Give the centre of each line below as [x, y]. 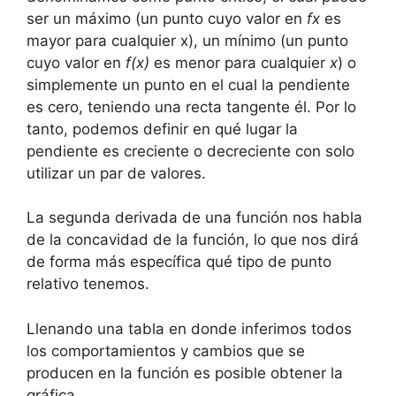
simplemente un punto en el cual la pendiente [188, 84]
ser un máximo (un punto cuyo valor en [167, 18]
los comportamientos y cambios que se [166, 350]
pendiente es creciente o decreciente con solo [190, 151]
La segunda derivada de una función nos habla [194, 217]
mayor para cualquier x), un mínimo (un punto [187, 40]
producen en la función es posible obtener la [185, 373]
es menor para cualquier [240, 62]
